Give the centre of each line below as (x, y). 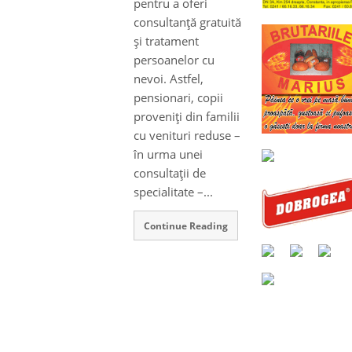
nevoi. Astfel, (169, 79)
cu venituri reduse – (187, 136)
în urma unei (168, 154)
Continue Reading (185, 225)
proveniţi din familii (187, 117)
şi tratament (166, 41)
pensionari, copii (178, 98)
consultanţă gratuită (187, 22)
